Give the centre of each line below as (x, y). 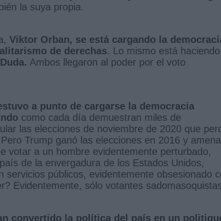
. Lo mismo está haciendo (164, 51)
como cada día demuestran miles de (100, 117)
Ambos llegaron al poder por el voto (106, 62)
